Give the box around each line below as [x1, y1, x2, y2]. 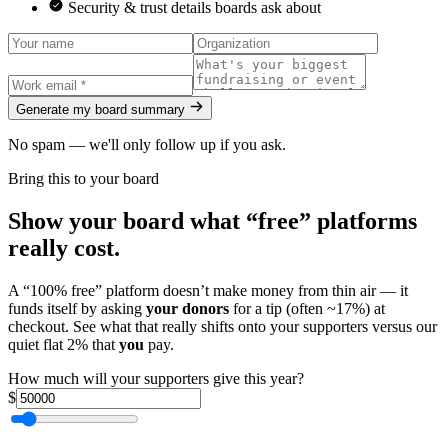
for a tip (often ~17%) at [229, 299, 385, 317]
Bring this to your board [8, 169, 159, 187]
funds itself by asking [8, 299, 146, 317]
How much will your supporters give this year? [8, 369, 304, 387]
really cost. [8, 234, 120, 261]
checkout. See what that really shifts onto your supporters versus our [8, 317, 437, 335]
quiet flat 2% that [8, 335, 119, 353]
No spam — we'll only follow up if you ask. [8, 135, 286, 153]
